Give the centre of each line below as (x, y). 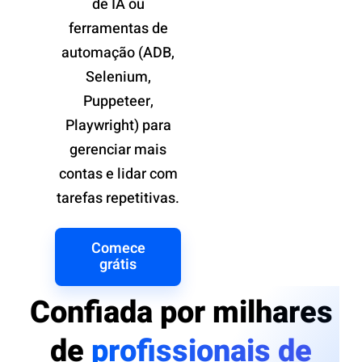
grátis (118, 265)
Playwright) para (118, 126)
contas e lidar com (118, 175)
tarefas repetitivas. (118, 199)
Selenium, (118, 78)
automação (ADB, (118, 53)
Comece (118, 249)
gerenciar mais (118, 150)
